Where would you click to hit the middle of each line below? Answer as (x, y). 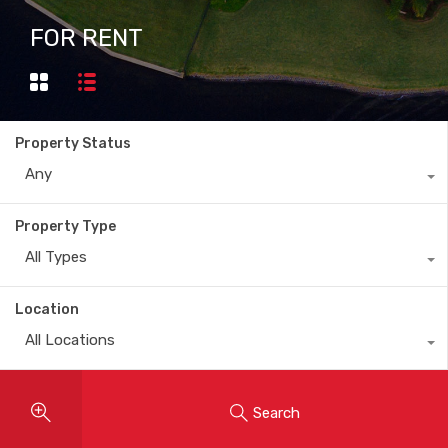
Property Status (73, 143)
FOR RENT (86, 37)
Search (276, 412)
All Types (56, 257)
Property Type (65, 226)
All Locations (70, 340)
